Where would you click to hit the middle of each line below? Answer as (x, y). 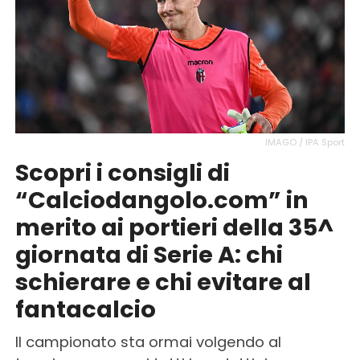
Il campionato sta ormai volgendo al (148, 342)
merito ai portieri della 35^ (174, 227)
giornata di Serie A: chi (149, 254)
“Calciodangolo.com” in (162, 200)
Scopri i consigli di (122, 172)
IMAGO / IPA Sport (305, 142)
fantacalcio (85, 309)
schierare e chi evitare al (163, 282)
